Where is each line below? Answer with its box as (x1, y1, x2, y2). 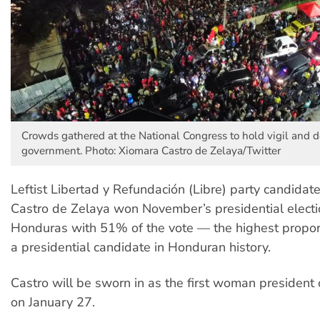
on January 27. (11, 293, 95, 311)
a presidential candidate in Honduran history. (11, 238, 271, 256)
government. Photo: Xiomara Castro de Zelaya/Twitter (21, 143, 281, 158)
